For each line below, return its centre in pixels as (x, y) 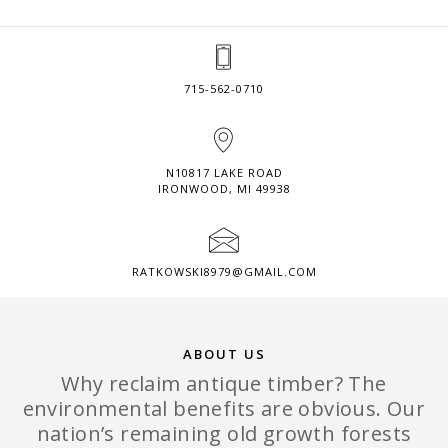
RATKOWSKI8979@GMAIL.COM (224, 271)
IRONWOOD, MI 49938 (224, 188)
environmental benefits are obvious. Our (224, 408)
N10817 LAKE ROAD (224, 172)
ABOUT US (224, 353)
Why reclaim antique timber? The (224, 383)
